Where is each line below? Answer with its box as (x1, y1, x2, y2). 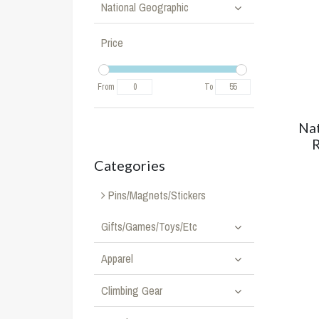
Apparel (101, 251, 133, 266)
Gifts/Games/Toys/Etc (101, 219, 197, 234)
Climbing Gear (101, 283, 162, 298)
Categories (94, 157, 165, 174)
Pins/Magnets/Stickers (105, 187, 206, 203)
